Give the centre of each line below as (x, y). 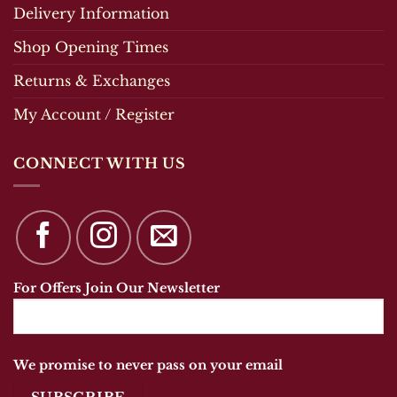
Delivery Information (91, 14)
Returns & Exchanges (92, 81)
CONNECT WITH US (100, 163)
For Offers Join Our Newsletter (117, 288)
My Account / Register (94, 115)
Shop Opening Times (91, 47)
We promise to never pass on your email (148, 365)
